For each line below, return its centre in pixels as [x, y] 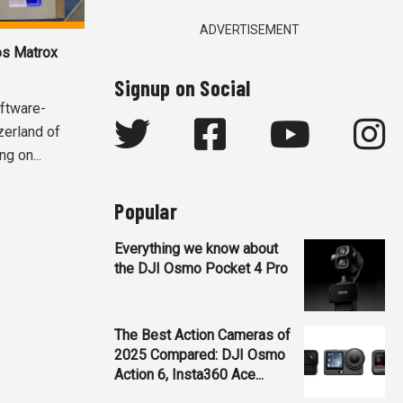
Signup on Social [183, 87]
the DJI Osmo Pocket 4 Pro [201, 268]
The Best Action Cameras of [203, 335]
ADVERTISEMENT [250, 29]
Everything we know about [197, 248]
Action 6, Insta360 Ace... [189, 374]
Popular [146, 210]
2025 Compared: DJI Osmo [200, 354]
